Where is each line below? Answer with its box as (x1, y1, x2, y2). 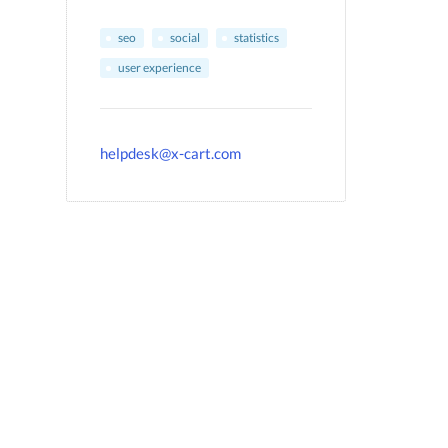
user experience (118, 60, 201, 75)
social (170, 30, 200, 45)
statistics (234, 30, 279, 45)
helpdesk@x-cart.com (100, 144, 241, 162)
